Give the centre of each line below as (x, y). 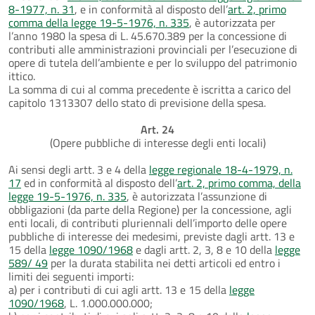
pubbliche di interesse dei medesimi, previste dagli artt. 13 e (152, 236)
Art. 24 (157, 129)
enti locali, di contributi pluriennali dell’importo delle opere (148, 223)
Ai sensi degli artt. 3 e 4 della (79, 169)
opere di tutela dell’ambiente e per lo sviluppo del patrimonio (153, 62)
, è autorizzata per (232, 22)
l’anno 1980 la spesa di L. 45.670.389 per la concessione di (148, 36)
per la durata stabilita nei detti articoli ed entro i (164, 263)
